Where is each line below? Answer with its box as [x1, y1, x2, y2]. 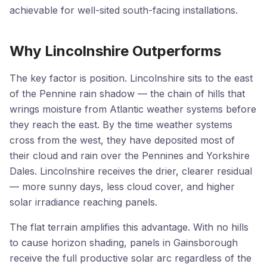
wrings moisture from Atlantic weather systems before [10, 103, 256, 115]
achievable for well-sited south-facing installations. [10, 4, 238, 16]
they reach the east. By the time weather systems [10, 119, 232, 131]
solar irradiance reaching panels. [10, 196, 157, 208]
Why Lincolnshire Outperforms [10, 42, 221, 60]
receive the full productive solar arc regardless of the [10, 252, 252, 264]
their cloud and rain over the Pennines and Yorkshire [10, 150, 250, 162]
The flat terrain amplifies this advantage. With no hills [10, 221, 249, 233]
